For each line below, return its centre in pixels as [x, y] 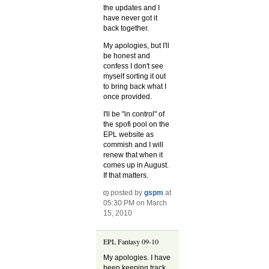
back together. [126, 28]
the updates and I [132, 8]
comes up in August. [136, 165]
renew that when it [133, 155]
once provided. [128, 97]
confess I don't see [134, 66]
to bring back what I [135, 87]
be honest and [127, 56]
